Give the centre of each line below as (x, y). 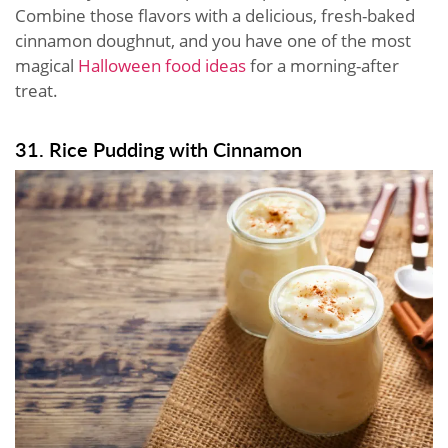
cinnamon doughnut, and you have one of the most (213, 40)
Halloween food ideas (162, 65)
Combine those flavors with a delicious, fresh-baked (215, 15)
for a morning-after (322, 65)
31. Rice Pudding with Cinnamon (158, 148)
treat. (38, 90)
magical (46, 65)
